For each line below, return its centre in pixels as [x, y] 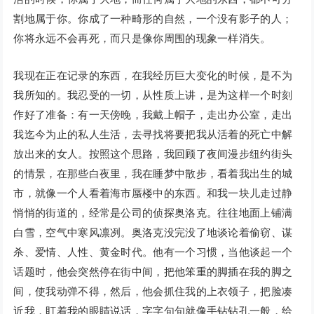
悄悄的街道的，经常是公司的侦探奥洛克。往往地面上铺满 [153, 213]
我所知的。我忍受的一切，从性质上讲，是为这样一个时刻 [153, 95]
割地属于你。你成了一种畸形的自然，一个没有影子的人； [153, 19]
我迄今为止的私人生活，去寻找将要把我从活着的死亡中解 [153, 135]
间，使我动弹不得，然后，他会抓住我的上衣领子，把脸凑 [153, 292]
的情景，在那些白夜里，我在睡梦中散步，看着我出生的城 [153, 174]
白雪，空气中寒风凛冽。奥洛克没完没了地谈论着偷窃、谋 [153, 233]
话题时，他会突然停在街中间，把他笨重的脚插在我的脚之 [153, 272]
